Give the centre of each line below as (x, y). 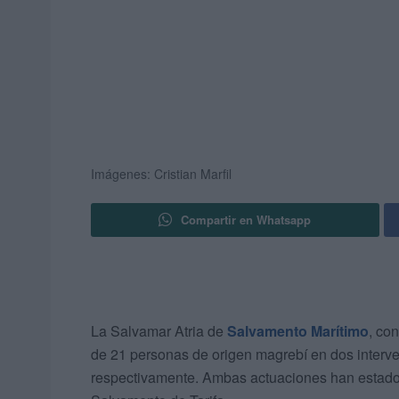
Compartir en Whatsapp (246, 220)
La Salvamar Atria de (159, 331)
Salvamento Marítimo (298, 331)
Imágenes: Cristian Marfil (161, 174)
